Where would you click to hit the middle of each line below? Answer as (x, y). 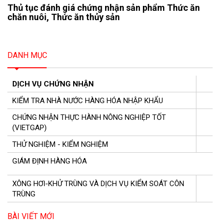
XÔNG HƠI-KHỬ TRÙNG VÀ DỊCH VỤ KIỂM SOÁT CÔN (98, 183)
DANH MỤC (27, 55)
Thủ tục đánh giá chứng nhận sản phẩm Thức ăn (104, 7)
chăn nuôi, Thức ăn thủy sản (64, 17)
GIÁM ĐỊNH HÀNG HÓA (50, 161)
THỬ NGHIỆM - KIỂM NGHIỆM (60, 144)
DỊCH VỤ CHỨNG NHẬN (53, 84)
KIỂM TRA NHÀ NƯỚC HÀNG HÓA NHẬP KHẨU (88, 100)
